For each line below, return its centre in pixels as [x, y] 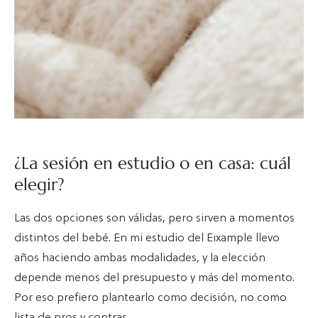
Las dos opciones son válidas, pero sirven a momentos [154, 218]
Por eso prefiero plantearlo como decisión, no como [150, 298]
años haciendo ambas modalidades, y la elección [140, 258]
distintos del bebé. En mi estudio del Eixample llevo [147, 238]
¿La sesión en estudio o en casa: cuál [153, 163]
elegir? [39, 184]
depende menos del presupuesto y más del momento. [154, 278]
